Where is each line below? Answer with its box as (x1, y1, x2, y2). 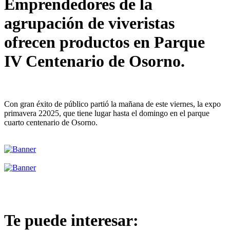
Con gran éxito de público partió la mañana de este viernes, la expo (4, 99, 221, 108)
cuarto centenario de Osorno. (4, 118, 98, 127)
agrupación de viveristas (4, 14, 175, 33)
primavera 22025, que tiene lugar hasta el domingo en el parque (4, 108, 209, 118)
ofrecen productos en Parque (4, 33, 205, 52)
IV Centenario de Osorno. (4, 52, 185, 71)
